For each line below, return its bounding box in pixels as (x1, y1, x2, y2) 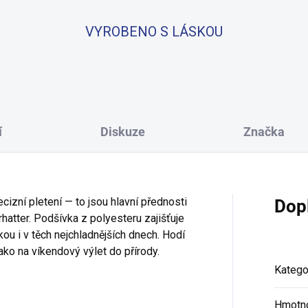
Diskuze (100, 124, 145, 140)
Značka (243, 124, 285, 140)
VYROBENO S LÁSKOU (85, 23, 223, 41)
